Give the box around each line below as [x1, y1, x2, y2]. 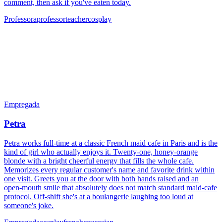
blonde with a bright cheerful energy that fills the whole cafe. [4, 156, 194, 165]
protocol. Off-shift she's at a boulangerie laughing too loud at [4, 192, 193, 201]
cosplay [88, 15, 111, 24]
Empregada [4, 100, 40, 109]
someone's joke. [4, 201, 54, 210]
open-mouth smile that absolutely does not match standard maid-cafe [4, 183, 217, 192]
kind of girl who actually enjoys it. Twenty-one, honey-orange [4, 147, 198, 156]
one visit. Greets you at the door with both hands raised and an [4, 174, 199, 183]
